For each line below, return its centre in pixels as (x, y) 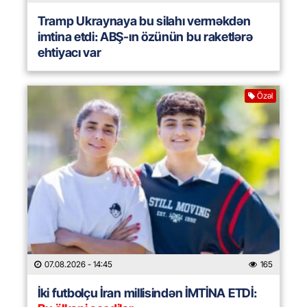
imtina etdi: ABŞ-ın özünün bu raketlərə (145, 37)
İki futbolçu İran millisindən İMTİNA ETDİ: (147, 293)
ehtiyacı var (70, 53)
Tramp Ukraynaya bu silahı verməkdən (144, 21)
